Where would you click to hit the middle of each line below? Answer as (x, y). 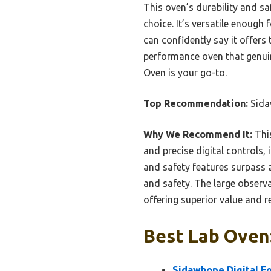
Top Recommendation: (196, 103)
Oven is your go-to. (185, 72)
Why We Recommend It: (198, 134)
